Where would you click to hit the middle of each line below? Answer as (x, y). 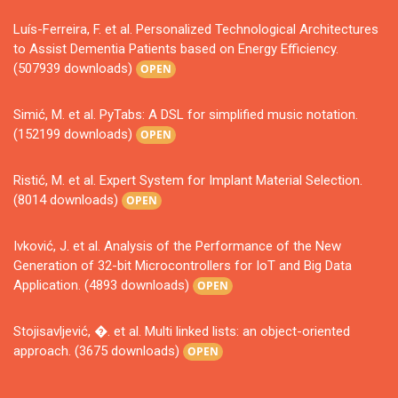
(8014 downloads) (68, 200)
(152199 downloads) (75, 135)
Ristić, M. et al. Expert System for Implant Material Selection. (188, 181)
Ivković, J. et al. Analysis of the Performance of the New (177, 247)
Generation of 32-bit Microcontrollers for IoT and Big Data (183, 266)
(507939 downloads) (75, 69)
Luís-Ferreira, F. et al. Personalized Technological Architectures (196, 30)
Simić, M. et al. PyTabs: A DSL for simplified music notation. (186, 115)
